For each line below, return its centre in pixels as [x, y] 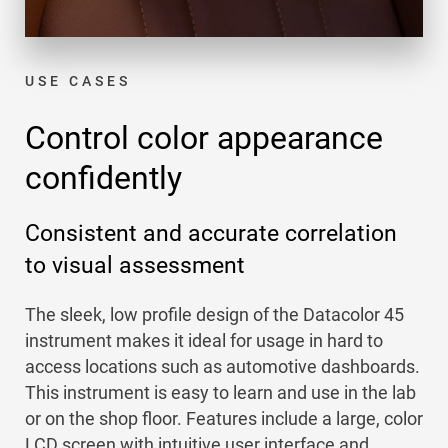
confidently [107, 178]
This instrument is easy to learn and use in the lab [220, 392]
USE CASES [78, 81]
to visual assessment [135, 265]
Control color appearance [204, 138]
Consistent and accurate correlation [211, 233]
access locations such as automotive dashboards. [222, 366]
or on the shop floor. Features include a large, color [224, 418]
